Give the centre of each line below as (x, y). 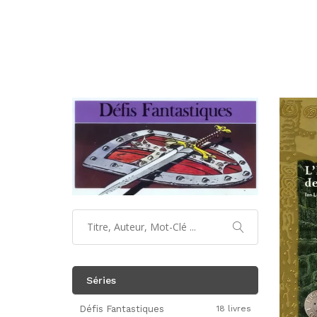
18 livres (234, 308)
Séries (101, 280)
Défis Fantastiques (122, 309)
